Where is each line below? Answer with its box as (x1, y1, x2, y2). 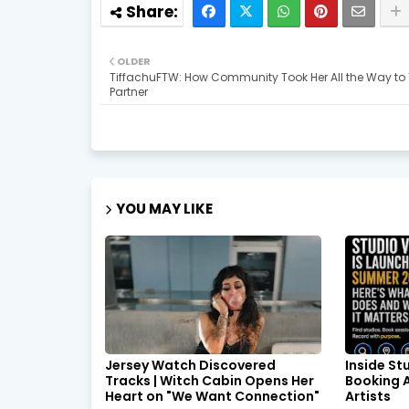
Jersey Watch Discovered (104, 356, 276, 374)
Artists (345, 387, 392, 405)
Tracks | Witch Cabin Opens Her (104, 372, 314, 390)
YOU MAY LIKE (115, 199, 213, 218)
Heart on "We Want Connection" (104, 387, 320, 405)
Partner (109, 84, 148, 100)
